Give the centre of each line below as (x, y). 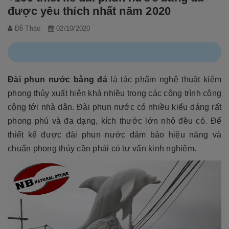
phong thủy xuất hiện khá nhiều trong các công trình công (114, 94)
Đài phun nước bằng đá (58, 80)
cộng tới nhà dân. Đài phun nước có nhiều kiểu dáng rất (114, 107)
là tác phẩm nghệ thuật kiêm (164, 80)
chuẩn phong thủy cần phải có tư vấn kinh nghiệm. (102, 149)
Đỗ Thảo (28, 29)
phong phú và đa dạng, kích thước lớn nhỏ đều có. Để (114, 121)
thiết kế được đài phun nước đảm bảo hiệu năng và (114, 135)
